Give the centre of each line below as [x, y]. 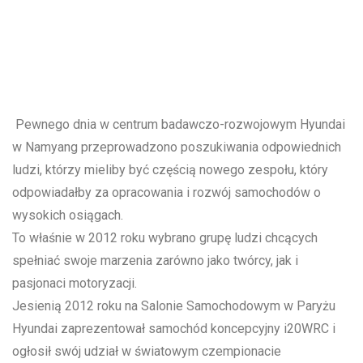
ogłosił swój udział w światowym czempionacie [147, 352]
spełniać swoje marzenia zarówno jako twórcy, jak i [155, 261]
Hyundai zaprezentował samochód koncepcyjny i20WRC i [174, 329]
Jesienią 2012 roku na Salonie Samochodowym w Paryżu [174, 306]
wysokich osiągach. [68, 216]
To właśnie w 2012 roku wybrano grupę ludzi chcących [165, 238]
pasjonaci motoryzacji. [75, 284]
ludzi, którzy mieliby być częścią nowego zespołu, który [170, 170]
